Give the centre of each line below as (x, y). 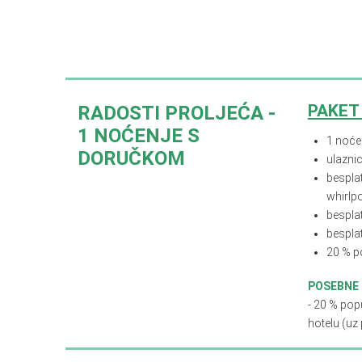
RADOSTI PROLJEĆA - (176, 114)
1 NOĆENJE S (138, 136)
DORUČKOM (131, 159)
